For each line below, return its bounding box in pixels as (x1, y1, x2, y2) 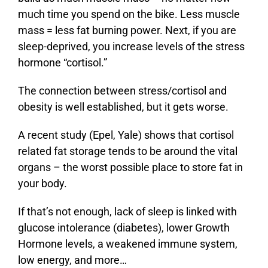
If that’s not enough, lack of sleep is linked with (17, 205, 237, 218)
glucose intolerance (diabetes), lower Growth (17, 221, 230, 234)
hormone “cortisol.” (17, 56, 107, 69)
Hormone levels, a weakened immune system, (17, 237, 237, 251)
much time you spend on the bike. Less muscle (17, 8, 240, 21)
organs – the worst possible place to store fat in (17, 161, 243, 174)
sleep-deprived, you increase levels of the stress (17, 40, 245, 53)
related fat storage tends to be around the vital (17, 145, 237, 158)
